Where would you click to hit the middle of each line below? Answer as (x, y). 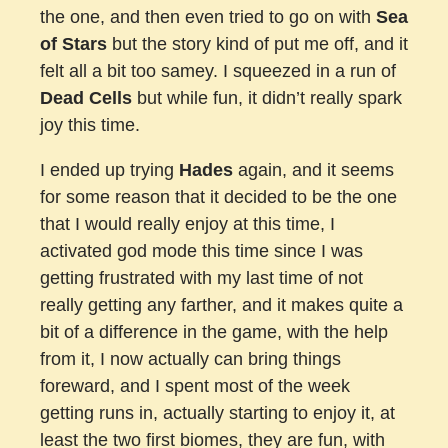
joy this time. (90, 124)
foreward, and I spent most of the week (195, 385)
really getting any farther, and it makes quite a (221, 304)
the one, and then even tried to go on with (208, 16)
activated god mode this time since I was (201, 250)
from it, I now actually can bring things (190, 358)
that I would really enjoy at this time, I (187, 223)
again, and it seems (313, 169)
